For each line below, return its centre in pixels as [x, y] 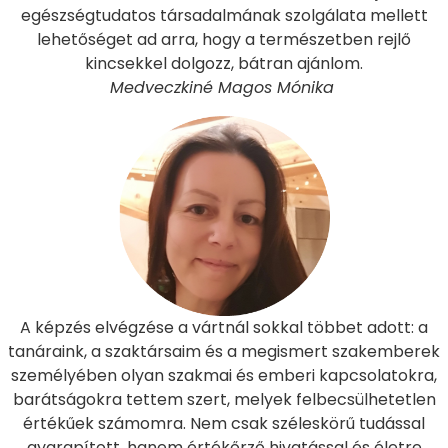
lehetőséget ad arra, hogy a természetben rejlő [224, 39]
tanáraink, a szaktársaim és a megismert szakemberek [224, 351]
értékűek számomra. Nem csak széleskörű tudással [224, 423]
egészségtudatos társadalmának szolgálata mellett [224, 15]
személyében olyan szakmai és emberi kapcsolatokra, [224, 375]
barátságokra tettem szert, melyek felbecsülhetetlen [224, 399]
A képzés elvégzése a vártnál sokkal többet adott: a [224, 327]
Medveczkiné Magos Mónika [224, 87]
